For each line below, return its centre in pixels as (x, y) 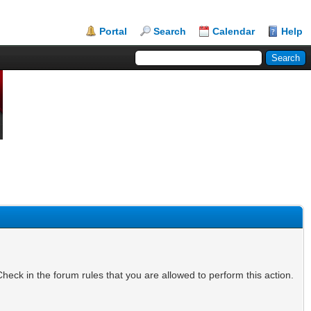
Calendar (234, 31)
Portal (113, 31)
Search (170, 31)
